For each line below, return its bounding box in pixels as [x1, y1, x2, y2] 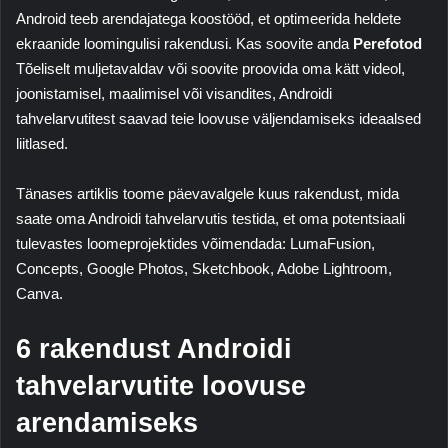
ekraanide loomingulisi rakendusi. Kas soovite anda [16, 34, 353, 52]
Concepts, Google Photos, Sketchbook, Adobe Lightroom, [16, 259, 392, 277]
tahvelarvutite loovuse [16, 370, 306, 401]
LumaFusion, [290, 234, 375, 252]
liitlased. [16, 134, 68, 152]
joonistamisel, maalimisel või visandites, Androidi [16, 84, 332, 102]
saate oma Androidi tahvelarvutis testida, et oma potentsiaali [16, 209, 405, 227]
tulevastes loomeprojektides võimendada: [16, 234, 290, 252]
